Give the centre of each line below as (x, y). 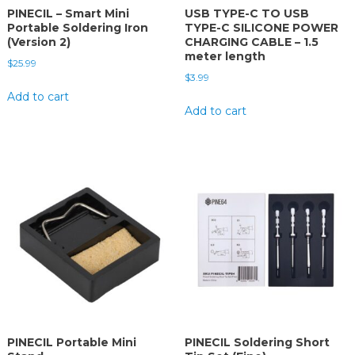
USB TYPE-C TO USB (246, 14)
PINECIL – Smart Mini (68, 14)
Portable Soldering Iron (77, 28)
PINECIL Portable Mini (71, 342)
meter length (225, 57)
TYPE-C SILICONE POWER (261, 28)
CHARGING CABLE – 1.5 (251, 42)
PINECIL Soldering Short (257, 342)
